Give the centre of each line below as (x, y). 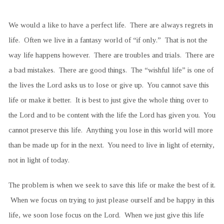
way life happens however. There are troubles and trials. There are (111, 54)
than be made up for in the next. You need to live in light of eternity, (111, 144)
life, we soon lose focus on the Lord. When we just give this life (106, 214)
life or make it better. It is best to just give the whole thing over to (108, 99)
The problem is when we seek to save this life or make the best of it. (112, 184)
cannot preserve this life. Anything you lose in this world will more (110, 129)
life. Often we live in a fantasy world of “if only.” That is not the (108, 39)
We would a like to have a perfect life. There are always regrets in (110, 24)
